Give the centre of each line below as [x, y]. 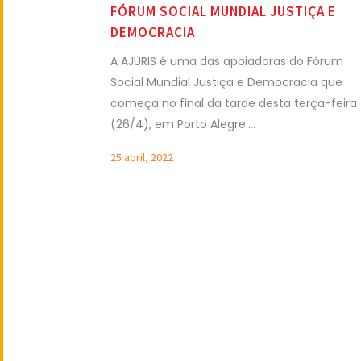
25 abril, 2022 [142, 157]
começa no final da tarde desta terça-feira [234, 103]
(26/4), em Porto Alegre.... [183, 124]
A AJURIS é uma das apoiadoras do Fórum [227, 61]
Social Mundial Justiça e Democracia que [226, 82]
